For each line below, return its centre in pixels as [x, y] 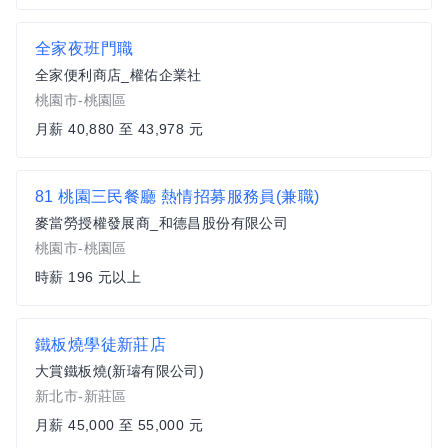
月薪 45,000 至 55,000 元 [119, 425]
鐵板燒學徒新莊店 [101, 344]
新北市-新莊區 [81, 396]
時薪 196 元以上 [88, 277]
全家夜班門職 [84, 48]
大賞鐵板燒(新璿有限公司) [120, 371]
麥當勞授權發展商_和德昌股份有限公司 [162, 223]
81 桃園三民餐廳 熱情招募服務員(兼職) [177, 196]
